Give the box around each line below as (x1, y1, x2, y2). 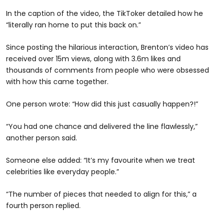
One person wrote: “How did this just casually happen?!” (6, 99, 198, 110)
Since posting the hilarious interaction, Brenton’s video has (6, 42, 209, 53)
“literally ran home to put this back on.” (6, 20, 141, 30)
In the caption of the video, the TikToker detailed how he (6, 8, 203, 19)
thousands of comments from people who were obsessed (6, 65, 209, 76)
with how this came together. (6, 77, 109, 87)
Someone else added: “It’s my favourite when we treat (6, 155, 195, 166)
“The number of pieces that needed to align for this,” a (6, 189, 197, 200)
